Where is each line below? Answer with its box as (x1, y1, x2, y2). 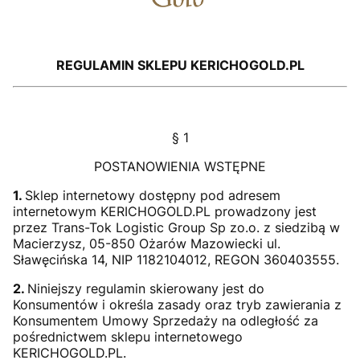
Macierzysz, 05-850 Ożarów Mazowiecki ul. (13, 235, 280, 252)
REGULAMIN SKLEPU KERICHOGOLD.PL (55, 57, 305, 73)
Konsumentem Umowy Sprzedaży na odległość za (13, 313, 318, 329)
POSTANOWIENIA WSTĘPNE (94, 158, 266, 174)
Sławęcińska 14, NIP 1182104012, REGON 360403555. (13, 252, 339, 268)
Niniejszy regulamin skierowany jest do (27, 280, 264, 297)
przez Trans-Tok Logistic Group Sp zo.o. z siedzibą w (13, 219, 340, 235)
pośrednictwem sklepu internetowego (13, 329, 243, 345)
